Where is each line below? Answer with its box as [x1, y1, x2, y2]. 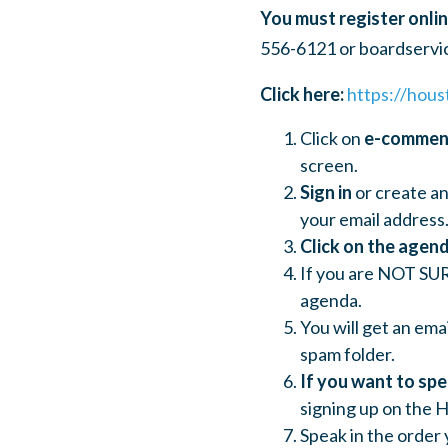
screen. [299, 154, 358, 176]
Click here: [259, 83, 347, 105]
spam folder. [299, 343, 395, 365]
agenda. [299, 289, 365, 311]
